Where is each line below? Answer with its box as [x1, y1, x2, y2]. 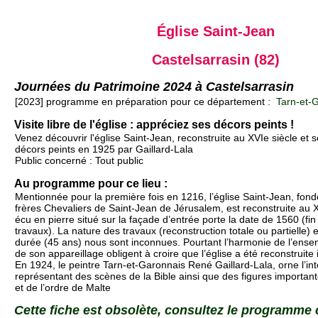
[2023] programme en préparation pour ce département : [15, 96, 273, 108]
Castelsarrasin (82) [152, 51, 280, 67]
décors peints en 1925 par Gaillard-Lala [15, 143, 193, 155]
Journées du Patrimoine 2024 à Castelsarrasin [14, 79, 294, 94]
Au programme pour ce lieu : [14, 177, 168, 190]
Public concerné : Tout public [15, 155, 143, 167]
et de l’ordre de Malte [15, 282, 111, 294]
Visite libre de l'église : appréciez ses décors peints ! [14, 119, 294, 131]
